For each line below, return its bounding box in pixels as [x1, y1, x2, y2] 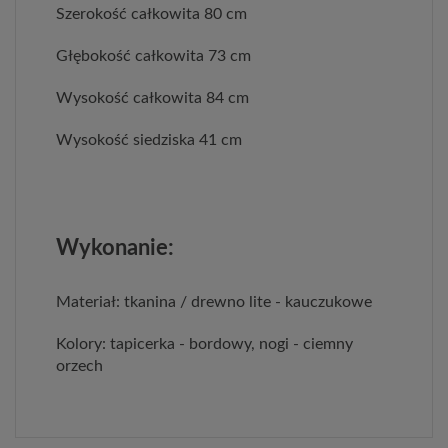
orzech [56, 357, 103, 374]
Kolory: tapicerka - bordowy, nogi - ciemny [56, 335, 353, 352]
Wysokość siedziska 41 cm [56, 131, 242, 148]
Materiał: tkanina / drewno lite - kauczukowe [56, 293, 372, 310]
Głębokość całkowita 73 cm [56, 47, 251, 64]
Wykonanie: [56, 236, 174, 259]
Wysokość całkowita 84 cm [56, 89, 249, 106]
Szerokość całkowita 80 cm [56, 5, 247, 22]
